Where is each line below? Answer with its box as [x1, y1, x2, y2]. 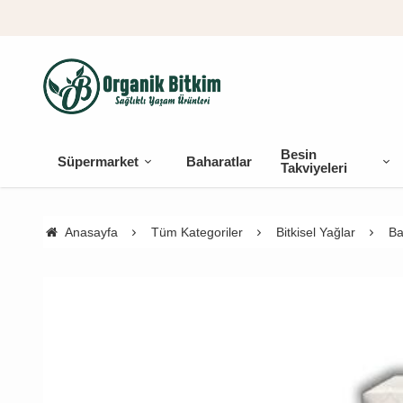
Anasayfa [64, 225, 118, 239]
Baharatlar [185, 153, 252, 169]
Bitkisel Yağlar [275, 225, 355, 239]
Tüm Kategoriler [150, 225, 243, 239]
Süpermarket [57, 153, 139, 169]
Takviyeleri [280, 160, 347, 175]
